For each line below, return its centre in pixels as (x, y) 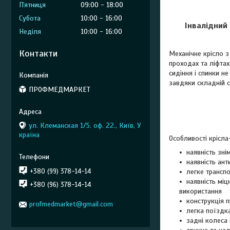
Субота (30, 18)
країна (29, 135)
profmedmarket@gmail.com (71, 204)
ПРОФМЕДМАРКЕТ (60, 89)
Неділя (30, 32)
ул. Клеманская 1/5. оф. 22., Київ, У (85, 125)
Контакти (38, 53)
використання (200, 191)
